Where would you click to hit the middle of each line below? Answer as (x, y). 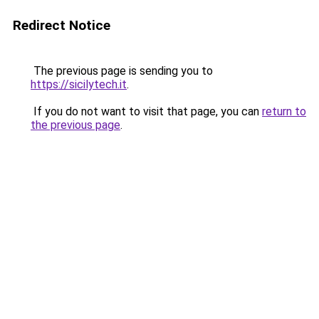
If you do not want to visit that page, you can (146, 111)
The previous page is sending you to (122, 71)
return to (284, 111)
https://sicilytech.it (79, 84)
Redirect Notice (62, 25)
